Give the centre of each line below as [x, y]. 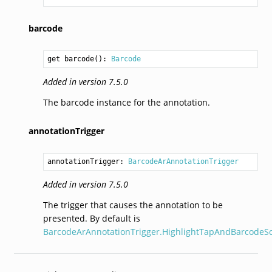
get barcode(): [79, 59]
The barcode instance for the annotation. [126, 102]
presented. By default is [91, 218]
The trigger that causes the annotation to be [133, 205]
